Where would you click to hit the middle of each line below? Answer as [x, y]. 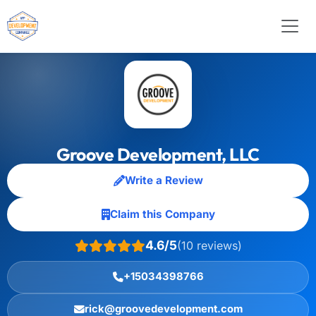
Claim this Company [162, 214]
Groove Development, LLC [158, 154]
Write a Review [164, 180]
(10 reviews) [209, 245]
